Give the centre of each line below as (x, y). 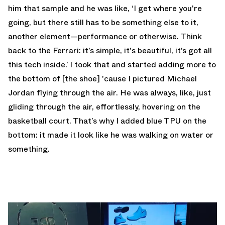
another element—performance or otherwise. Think (105, 37)
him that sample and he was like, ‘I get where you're (105, 9)
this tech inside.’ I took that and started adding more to (112, 65)
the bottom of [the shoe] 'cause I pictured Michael (102, 79)
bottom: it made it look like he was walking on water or (111, 135)
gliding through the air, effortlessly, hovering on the (104, 107)
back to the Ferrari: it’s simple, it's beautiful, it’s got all (110, 51)
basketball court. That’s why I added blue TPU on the (107, 121)
